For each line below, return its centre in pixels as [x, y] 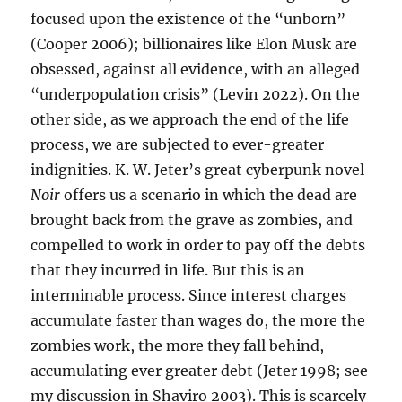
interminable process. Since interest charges [189, 295]
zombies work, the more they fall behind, [178, 345]
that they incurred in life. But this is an [168, 270]
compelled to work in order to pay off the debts [198, 245]
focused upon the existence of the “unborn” [188, 19]
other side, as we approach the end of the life [190, 119]
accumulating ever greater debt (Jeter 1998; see [200, 371]
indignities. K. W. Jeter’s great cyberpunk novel [198, 170]
